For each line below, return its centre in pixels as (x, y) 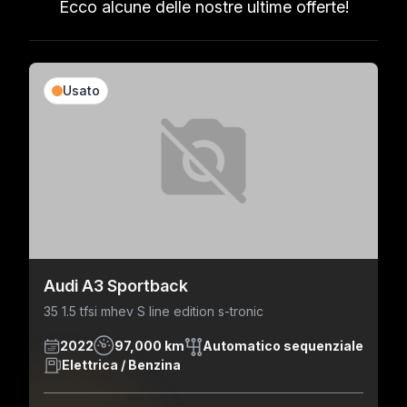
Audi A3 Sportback (116, 286)
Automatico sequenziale (283, 345)
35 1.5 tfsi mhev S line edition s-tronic (154, 311)
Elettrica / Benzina (121, 365)
